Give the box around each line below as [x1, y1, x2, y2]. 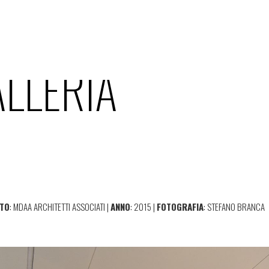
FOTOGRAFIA [157, 199, 204, 213]
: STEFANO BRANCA [204, 199, 265, 213]
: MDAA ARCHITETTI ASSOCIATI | [10, 199, 111, 213]
